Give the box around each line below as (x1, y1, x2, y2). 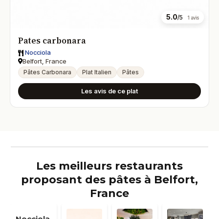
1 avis (187, 15, 199, 21)
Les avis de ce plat (81, 87, 138, 95)
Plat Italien (82, 68, 112, 76)
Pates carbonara (18, 35, 87, 47)
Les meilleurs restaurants (36, 159, 183, 173)
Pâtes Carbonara (23, 68, 72, 76)
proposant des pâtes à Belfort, (21, 173, 198, 187)
